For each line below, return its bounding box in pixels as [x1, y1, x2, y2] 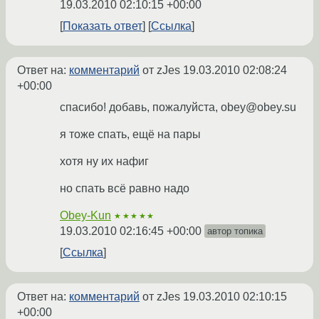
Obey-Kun [60, 209, 111, 222]
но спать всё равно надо [60, 182, 189, 195]
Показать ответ [63, 20, 142, 33]
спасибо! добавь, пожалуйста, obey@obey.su [60, 101, 296, 114]
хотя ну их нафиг [60, 155, 149, 168]
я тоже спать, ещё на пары [60, 128, 201, 141]
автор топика [207, 226, 263, 237]
